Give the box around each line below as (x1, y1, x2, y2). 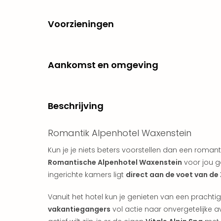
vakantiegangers (48, 204, 110, 214)
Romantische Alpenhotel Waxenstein (48, 157, 182, 167)
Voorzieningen (48, 17, 114, 30)
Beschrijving (48, 99, 104, 112)
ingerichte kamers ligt (48, 169, 126, 180)
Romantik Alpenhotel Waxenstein (48, 126, 191, 139)
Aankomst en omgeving (48, 58, 158, 71)
